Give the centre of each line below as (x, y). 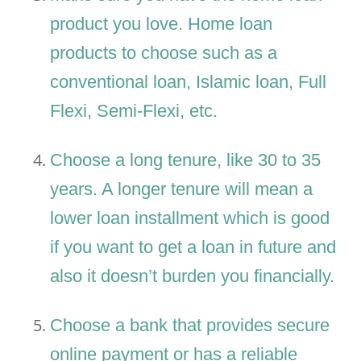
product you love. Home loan (162, 24)
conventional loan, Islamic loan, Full (189, 82)
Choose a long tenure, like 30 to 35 (186, 160)
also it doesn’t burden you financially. (193, 276)
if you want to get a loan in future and (193, 247)
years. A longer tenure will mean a (182, 189)
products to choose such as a (164, 53)
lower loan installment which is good (190, 218)
